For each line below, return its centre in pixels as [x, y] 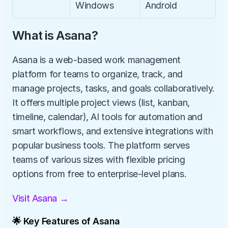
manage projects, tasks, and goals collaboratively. [114, 88]
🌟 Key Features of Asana [66, 221]
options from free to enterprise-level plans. [99, 174]
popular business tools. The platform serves [101, 145]
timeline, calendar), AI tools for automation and [107, 117]
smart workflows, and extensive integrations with [113, 131]
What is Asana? [55, 35]
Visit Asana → [40, 198]
